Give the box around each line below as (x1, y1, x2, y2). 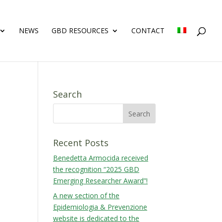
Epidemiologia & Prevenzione (53, 202, 148, 212)
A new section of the (53, 191, 120, 200)
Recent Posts (53, 137, 109, 149)
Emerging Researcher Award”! (53, 176, 148, 185)
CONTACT (131, 26, 165, 35)
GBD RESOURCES (52, 26, 109, 35)
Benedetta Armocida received (53, 153, 149, 163)
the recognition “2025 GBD (53, 165, 140, 174)
